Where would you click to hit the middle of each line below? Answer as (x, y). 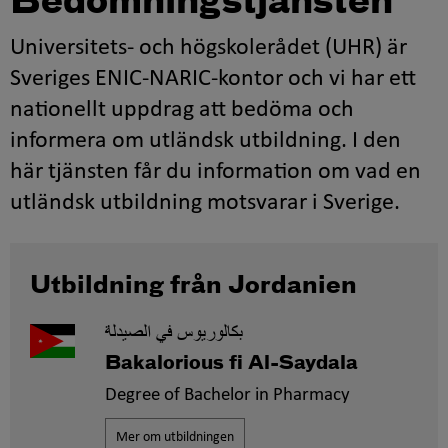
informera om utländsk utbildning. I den (205, 141)
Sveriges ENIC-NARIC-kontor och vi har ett (213, 79)
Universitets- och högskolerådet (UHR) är (208, 48)
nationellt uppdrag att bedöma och (182, 110)
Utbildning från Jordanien (193, 286)
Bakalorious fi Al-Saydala (231, 363)
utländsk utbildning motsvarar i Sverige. (205, 203)
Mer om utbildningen (174, 437)
